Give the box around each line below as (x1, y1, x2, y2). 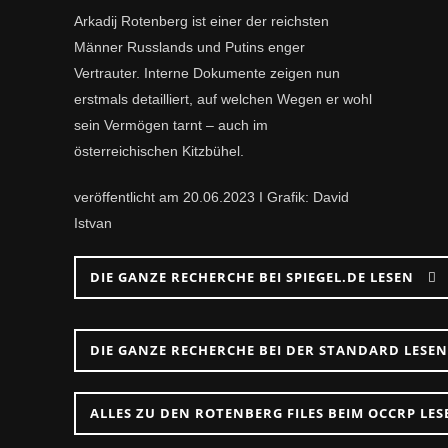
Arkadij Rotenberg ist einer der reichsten (74, 13, 329, 29)
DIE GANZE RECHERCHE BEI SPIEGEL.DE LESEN (90, 268, 418, 286)
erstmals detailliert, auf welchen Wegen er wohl (74, 91, 372, 107)
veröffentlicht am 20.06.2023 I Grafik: (74, 189, 313, 205)
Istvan (74, 215, 112, 231)
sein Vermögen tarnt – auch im (74, 117, 268, 133)
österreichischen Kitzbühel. (74, 143, 244, 159)
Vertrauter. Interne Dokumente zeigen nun (74, 65, 340, 81)
